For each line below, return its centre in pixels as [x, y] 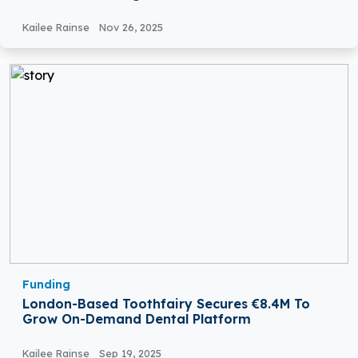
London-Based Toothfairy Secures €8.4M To [166, 304]
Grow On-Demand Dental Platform [137, 319]
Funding [46, 285]
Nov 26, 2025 [131, 28]
